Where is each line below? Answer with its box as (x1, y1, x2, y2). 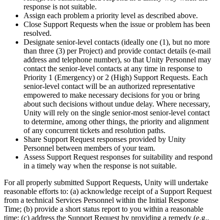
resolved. (24, 29, 52, 38)
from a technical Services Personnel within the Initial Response (4, 196, 198, 205)
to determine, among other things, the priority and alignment (24, 117, 209, 126)
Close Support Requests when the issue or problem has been (24, 20, 210, 29)
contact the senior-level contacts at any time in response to (24, 64, 202, 73)
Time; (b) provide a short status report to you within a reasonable (4, 205, 203, 214)
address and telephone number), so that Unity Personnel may (24, 55, 211, 64)
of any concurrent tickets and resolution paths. (24, 126, 165, 135)
